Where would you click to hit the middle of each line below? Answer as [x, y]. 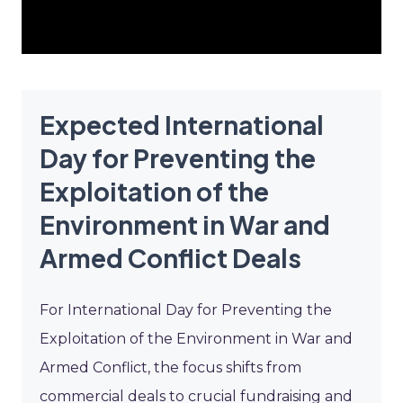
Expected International [182, 124]
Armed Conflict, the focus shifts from [170, 367]
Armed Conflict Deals [170, 257]
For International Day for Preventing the [186, 309]
